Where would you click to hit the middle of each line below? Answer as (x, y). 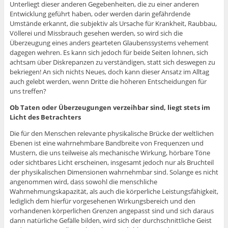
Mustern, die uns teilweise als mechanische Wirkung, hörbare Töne (110, 153)
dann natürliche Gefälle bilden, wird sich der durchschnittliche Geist (110, 221)
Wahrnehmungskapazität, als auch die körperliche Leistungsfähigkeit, (114, 192)
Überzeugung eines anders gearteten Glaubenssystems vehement (109, 43)
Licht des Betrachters (45, 117)
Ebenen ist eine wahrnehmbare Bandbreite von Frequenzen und (106, 143)
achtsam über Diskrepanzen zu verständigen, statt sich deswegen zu (112, 62)
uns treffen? (28, 91)
